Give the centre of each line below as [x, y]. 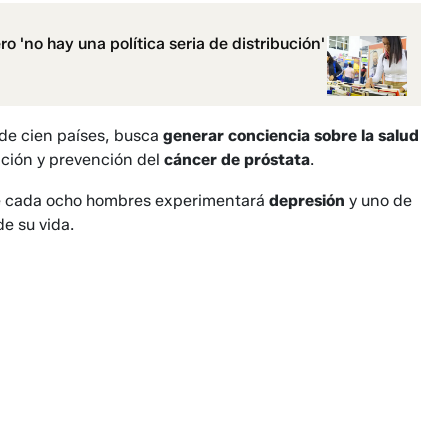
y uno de [380, 201]
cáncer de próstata [237, 160]
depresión [309, 201]
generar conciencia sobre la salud [291, 136]
